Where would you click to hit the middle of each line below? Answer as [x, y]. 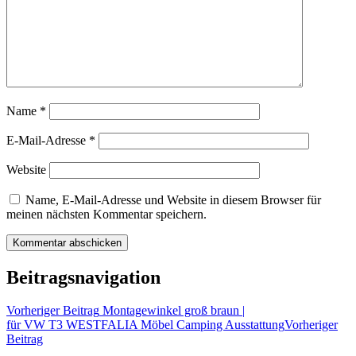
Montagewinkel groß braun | [172, 311]
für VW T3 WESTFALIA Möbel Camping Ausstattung [145, 325]
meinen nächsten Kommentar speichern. [106, 214]
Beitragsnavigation [83, 277]
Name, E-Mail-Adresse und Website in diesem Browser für [173, 199]
